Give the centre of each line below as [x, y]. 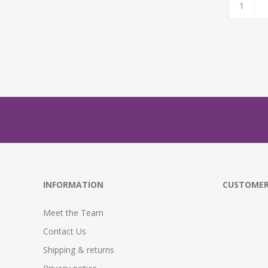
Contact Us [65, 232]
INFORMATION [73, 185]
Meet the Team [73, 213]
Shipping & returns [79, 250]
